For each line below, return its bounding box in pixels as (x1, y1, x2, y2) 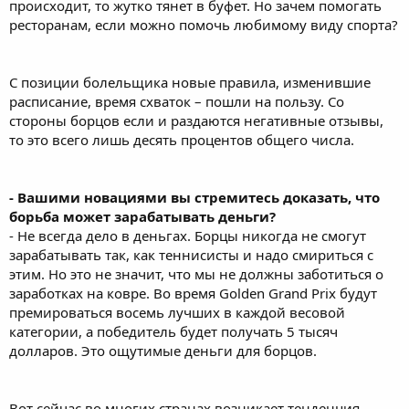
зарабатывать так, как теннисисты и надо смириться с (9, 246, 373, 264)
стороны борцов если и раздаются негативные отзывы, (9, 111, 383, 130)
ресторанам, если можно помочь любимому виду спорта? (9, 16, 398, 34)
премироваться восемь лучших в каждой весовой (9, 303, 345, 321)
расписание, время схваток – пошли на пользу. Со (9, 92, 344, 110)
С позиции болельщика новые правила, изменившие (9, 73, 371, 91)
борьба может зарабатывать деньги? (9, 207, 276, 225)
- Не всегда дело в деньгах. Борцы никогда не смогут (9, 226, 366, 245)
